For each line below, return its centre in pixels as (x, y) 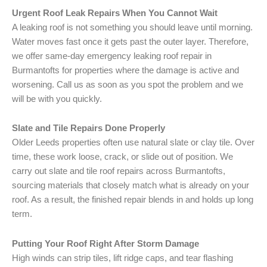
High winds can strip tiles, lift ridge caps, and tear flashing (122, 258)
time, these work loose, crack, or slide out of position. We (122, 157)
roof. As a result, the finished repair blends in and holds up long (133, 200)
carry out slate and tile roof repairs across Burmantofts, (119, 171)
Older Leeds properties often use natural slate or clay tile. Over (133, 143)
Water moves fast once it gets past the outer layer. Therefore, (130, 41)
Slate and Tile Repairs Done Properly (89, 128)
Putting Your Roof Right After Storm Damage (105, 243)
